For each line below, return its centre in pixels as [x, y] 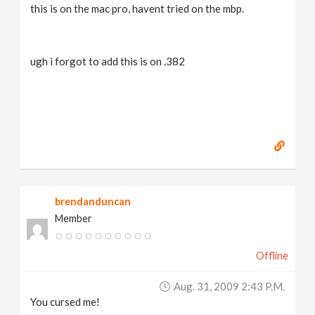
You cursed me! [65, 302]
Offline [272, 256]
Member [74, 218]
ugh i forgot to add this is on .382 [108, 61]
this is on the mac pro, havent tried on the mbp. [137, 8]
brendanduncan [93, 201]
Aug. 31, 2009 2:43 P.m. [229, 286]
